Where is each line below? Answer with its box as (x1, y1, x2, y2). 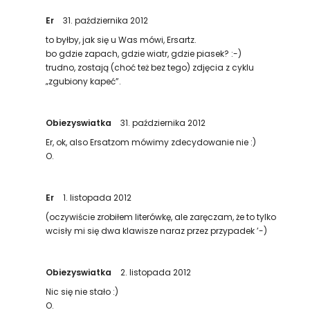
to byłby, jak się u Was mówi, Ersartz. (46, 34, 197, 46)
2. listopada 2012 (120, 266, 192, 278)
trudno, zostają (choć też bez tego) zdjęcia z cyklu (46, 62, 255, 73)
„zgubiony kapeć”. (46, 75, 122, 87)
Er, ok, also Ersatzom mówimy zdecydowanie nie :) (46, 136, 257, 148)
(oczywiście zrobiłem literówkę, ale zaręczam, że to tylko (46, 211, 277, 223)
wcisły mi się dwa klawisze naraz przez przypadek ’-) (46, 225, 268, 237)
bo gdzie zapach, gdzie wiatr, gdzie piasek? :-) (46, 48, 242, 60)
